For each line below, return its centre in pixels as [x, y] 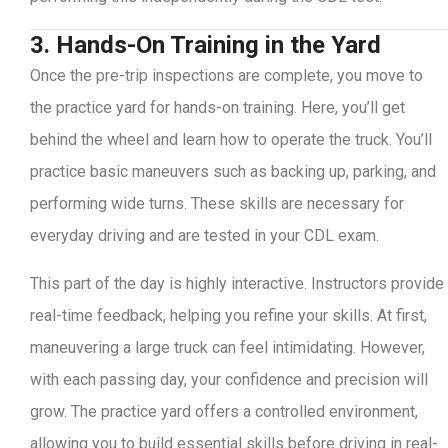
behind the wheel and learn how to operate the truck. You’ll [231, 139]
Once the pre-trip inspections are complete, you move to [226, 75]
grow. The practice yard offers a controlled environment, [224, 411]
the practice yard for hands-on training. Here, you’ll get [217, 107]
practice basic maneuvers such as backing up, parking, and [233, 171]
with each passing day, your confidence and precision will [229, 379]
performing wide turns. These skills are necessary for [217, 203]
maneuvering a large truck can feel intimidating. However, [227, 347]
